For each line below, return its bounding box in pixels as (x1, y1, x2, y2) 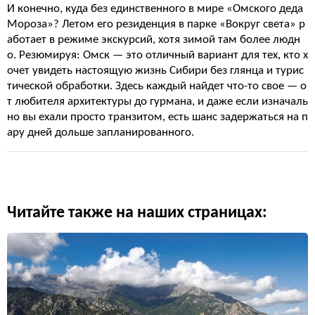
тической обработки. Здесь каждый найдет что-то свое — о (7, 80, 307, 92)
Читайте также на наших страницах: (7, 205, 267, 221)
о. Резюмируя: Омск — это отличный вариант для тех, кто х (7, 49, 308, 61)
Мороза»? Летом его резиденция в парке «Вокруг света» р (7, 18, 305, 30)
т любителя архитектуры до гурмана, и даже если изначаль (7, 96, 308, 108)
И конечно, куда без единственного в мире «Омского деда (7, 3, 303, 15)
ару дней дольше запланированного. (7, 127, 194, 139)
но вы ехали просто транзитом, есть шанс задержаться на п (7, 111, 308, 123)
